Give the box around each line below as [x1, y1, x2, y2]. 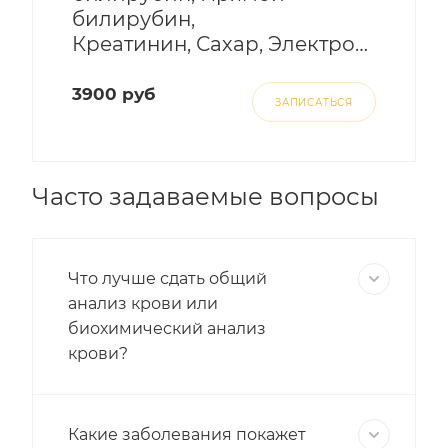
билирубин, [72, 7, 195, 31]
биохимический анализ [68, 319, 266, 338]
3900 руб [72, 84, 155, 104]
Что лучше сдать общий [68, 269, 267, 288]
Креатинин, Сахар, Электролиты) [355, 32, 368, 56]
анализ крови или [68, 294, 218, 313]
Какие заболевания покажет [68, 425, 306, 444]
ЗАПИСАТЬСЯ [275, 96, 353, 109]
